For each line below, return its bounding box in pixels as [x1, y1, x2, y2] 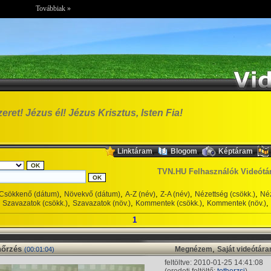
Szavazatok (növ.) [73, 199, 131, 207]
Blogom [171, 146, 197, 155]
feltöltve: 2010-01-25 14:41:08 [165, 258, 263, 267]
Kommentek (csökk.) [135, 199, 202, 207]
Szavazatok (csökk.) [2, 199, 68, 207]
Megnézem [175, 245, 212, 253]
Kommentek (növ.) [207, 199, 266, 207]
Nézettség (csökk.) [195, 190, 255, 198]
